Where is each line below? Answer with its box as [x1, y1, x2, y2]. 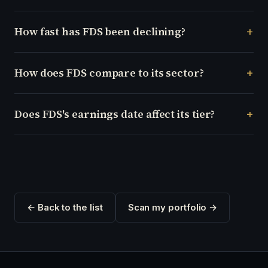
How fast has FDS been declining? [14, 23, 186, 39]
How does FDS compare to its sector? [14, 65, 204, 80]
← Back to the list [27, 201, 103, 213]
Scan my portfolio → [127, 201, 218, 213]
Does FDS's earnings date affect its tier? [14, 106, 215, 121]
